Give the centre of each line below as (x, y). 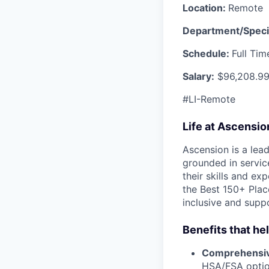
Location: (205, 8)
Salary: (198, 76)
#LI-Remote (209, 99)
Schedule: (207, 53)
